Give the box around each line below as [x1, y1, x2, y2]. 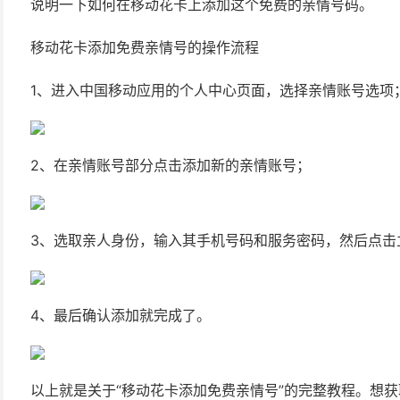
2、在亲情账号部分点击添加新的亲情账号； [30, 156, 311, 174]
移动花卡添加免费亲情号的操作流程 [30, 38, 259, 56]
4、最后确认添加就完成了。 [30, 306, 211, 324]
